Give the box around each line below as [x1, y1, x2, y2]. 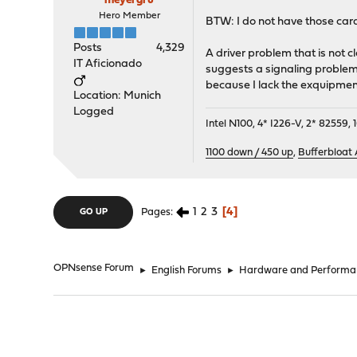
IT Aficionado [73, 58, 143, 71]
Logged [73, 106, 115, 119]
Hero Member [98, 11, 160, 22]
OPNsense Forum [53, 263, 135, 274]
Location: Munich [73, 90, 162, 103]
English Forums [151, 265, 222, 277]
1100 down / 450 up [206, 147, 294, 159]
